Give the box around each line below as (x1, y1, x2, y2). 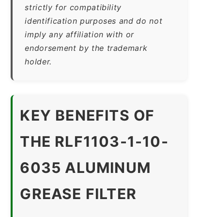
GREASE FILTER (20, 185, 137, 202)
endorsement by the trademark (25, 43, 148, 53)
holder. (25, 56, 52, 66)
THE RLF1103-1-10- (20, 132, 169, 150)
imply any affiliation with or (25, 29, 134, 39)
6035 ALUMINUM (20, 158, 151, 176)
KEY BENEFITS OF (20, 106, 155, 124)
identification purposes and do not (25, 15, 163, 26)
